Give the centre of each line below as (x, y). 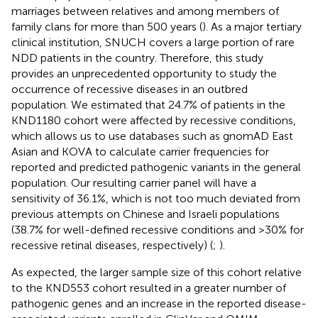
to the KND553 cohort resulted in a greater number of (149, 287)
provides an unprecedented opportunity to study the (144, 73)
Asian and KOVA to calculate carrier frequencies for (140, 151)
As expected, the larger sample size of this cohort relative (157, 272)
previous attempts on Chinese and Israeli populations (146, 214)
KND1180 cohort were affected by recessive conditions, (154, 120)
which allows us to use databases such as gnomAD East (152, 136)
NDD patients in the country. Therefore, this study (137, 57)
